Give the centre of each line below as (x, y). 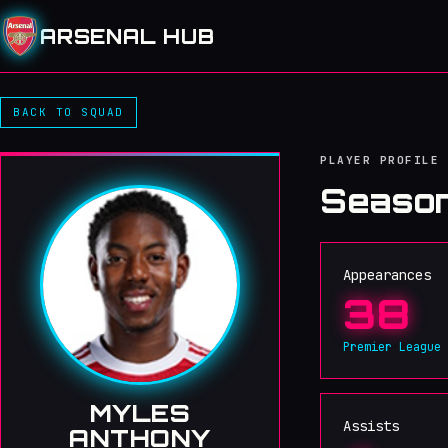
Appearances (387, 275)
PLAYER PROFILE (380, 160)
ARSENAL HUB (127, 36)
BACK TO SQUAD (69, 112)
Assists (371, 426)
